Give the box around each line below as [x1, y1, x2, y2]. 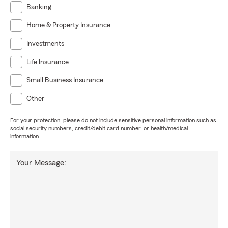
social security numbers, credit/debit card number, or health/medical [10, 125, 188, 131]
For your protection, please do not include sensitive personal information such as [10, 117, 216, 123]
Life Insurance [26, 59, 69, 66]
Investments [26, 40, 64, 47]
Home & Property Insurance [26, 22, 110, 29]
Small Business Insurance [26, 77, 103, 84]
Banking [26, 4, 51, 11]
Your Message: [16, 159, 66, 167]
